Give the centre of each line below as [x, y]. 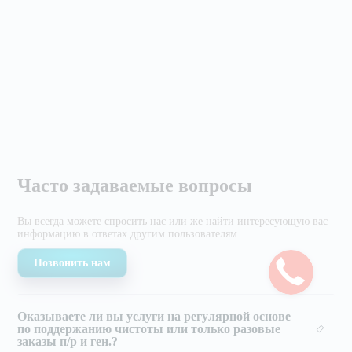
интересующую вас [283, 221]
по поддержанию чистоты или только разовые [149, 328]
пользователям [203, 233]
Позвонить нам [73, 262]
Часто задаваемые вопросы [135, 185]
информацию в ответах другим [93, 233]
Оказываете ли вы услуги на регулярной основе [154, 316]
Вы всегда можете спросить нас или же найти [128, 221]
